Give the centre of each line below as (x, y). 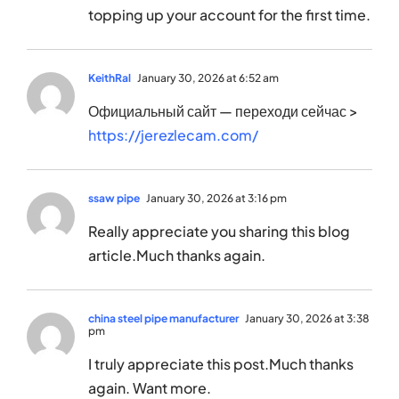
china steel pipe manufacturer (163, 319)
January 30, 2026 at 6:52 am (207, 78)
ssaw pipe (114, 199)
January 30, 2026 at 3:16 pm (216, 199)
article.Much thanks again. (177, 256)
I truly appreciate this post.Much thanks (221, 364)
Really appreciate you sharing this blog (219, 232)
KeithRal (110, 78)
